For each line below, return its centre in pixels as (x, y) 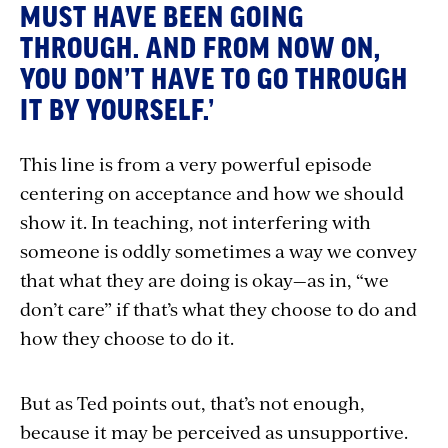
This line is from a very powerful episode (196, 163)
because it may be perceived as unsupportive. (214, 431)
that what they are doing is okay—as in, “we (204, 279)
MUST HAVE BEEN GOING (162, 17)
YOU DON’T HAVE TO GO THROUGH (214, 79)
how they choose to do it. (127, 337)
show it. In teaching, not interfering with (195, 221)
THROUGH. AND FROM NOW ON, (200, 48)
